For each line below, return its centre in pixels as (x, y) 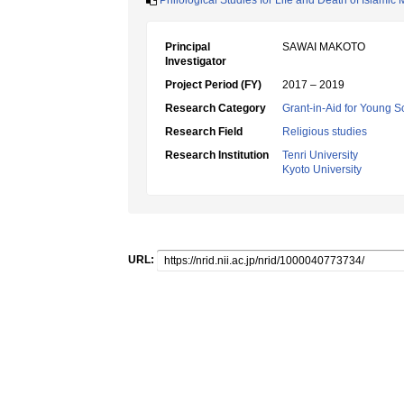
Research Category (216, 108)
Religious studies (325, 132)
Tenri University (320, 155)
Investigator (196, 61)
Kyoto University (322, 170)
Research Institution (217, 155)
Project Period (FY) (213, 85)
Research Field (204, 132)
